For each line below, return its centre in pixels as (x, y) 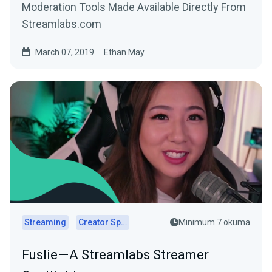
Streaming (45, 222)
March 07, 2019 (65, 52)
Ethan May (124, 52)
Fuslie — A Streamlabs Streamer (115, 254)
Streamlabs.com (62, 24)
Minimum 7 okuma (214, 222)
